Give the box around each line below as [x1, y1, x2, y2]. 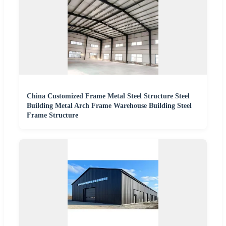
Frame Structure [27, 111, 78, 120]
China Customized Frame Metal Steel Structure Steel [27, 92, 190, 100]
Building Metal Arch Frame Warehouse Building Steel [27, 102, 192, 110]
